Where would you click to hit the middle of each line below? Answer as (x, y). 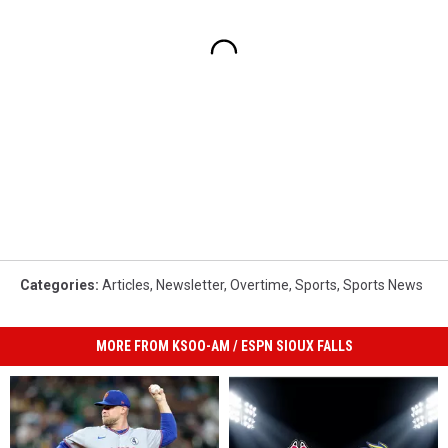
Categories (57, 284)
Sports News (383, 284)
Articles (126, 284)
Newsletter (190, 284)
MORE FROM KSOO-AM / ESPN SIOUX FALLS (224, 345)
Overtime (259, 284)
